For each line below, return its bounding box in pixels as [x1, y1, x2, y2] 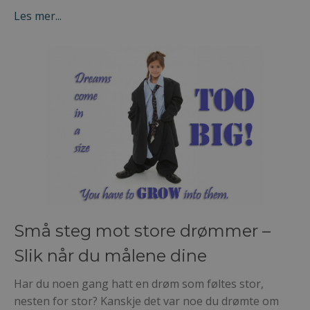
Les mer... [14, 8, 62, 24]
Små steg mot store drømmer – [14, 220, 271, 241]
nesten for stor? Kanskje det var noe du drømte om [14, 293, 279, 309]
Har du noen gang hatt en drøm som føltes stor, [14, 275, 264, 291]
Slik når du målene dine [14, 245, 207, 266]
